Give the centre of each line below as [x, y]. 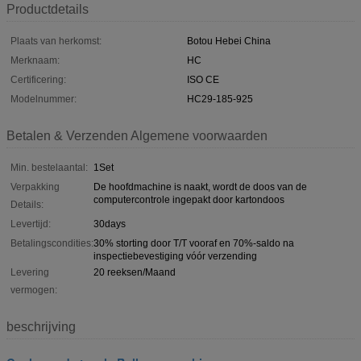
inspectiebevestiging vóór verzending [175, 256]
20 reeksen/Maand [135, 272]
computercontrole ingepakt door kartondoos [189, 199]
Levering [30, 272]
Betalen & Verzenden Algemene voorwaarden [137, 135]
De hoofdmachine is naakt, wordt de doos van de [200, 187]
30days [110, 224]
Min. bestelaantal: [49, 167]
